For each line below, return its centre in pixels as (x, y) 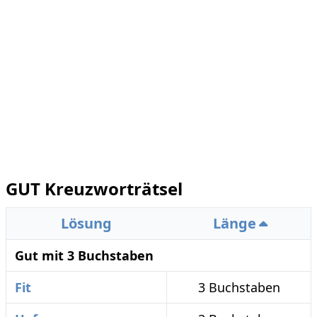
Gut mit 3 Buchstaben (84, 255)
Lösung (86, 223)
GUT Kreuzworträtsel (94, 189)
